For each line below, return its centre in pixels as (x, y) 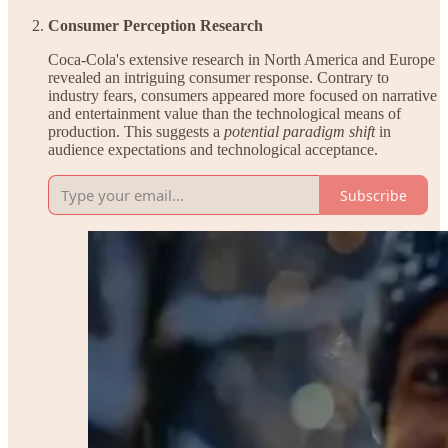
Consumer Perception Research (155, 26)
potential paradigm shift (299, 132)
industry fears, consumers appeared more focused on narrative (242, 96)
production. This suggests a (136, 132)
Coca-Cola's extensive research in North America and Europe (241, 60)
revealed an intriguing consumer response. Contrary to (218, 78)
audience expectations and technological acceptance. (213, 150)
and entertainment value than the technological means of (224, 114)
